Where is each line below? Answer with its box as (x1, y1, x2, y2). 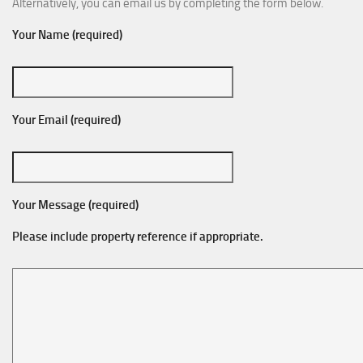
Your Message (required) (12, 197, 139, 212)
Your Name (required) (12, 27, 122, 42)
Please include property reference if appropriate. (12, 228, 263, 244)
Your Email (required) (12, 112, 121, 127)
